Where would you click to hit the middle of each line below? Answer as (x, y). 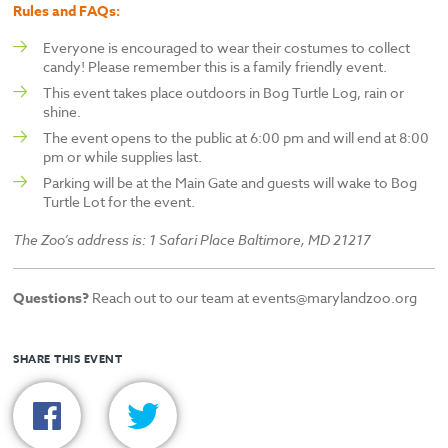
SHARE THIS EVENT (68, 359)
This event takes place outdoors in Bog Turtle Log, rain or (224, 93)
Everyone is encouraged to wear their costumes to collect (227, 48)
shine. (62, 112)
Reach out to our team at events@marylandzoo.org (253, 298)
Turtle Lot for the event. (119, 202)
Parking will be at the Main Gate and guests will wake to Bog (230, 183)
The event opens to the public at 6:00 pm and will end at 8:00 (236, 138)
